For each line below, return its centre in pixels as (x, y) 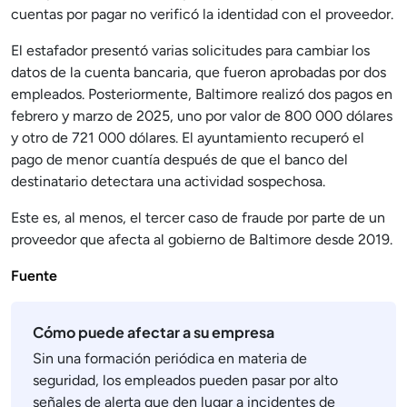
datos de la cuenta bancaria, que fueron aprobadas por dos (199, 73)
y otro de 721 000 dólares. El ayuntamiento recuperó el (188, 138)
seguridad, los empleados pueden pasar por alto (185, 381)
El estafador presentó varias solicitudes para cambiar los (190, 51)
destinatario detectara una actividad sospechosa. (168, 182)
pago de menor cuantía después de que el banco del (179, 160)
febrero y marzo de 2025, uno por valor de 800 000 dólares (202, 116)
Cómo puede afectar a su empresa (154, 333)
